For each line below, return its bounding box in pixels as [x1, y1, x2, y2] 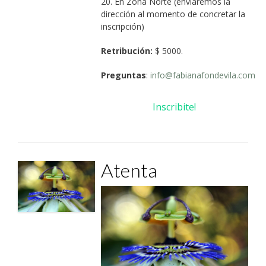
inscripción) [100, 20, 144, 32]
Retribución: [100, 45, 155, 56]
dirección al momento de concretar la [100, 8, 245, 20]
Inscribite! [153, 100, 197, 114]
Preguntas [100, 69, 146, 81]
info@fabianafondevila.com [150, 69, 255, 81]
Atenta [100, 158, 157, 182]
